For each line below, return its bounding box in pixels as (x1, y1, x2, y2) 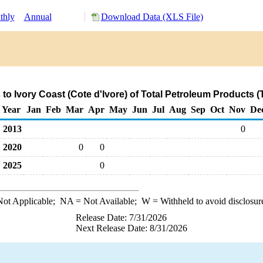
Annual (23, 12, 52, 22)
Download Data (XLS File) (100, 12, 203, 22)
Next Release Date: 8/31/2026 (76, 223, 187, 233)
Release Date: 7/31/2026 (76, 213, 167, 222)
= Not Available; (73, 196, 141, 206)
